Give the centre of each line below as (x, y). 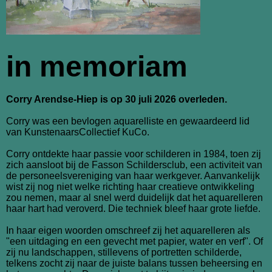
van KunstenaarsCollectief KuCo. (78, 132)
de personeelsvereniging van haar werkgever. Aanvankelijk (133, 176)
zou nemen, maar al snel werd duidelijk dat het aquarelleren (134, 198)
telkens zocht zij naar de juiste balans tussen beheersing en (134, 263)
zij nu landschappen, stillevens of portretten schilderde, (124, 253)
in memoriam (97, 67)
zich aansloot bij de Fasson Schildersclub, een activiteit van (134, 165)
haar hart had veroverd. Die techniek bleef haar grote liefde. (133, 209)
